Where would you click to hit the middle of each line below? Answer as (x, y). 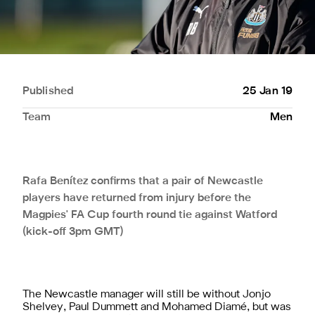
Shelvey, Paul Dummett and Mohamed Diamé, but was (157, 307)
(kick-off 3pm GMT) (73, 232)
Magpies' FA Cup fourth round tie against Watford (150, 215)
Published (48, 91)
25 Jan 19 (268, 91)
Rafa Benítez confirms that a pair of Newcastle (143, 181)
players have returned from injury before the (137, 198)
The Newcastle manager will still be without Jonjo (147, 294)
